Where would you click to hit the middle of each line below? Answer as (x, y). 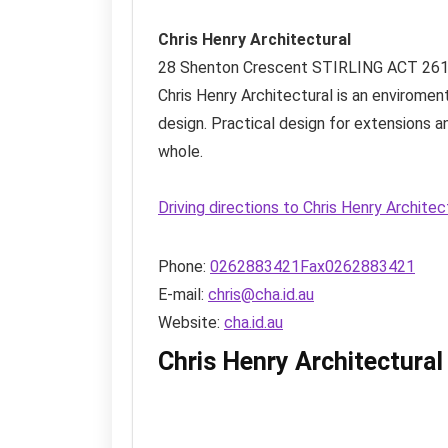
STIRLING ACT (365, 67)
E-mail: (183, 294)
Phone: (184, 266)
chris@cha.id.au (261, 294)
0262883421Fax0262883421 (312, 266)
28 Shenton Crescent (233, 67)
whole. (180, 151)
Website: (191, 322)
